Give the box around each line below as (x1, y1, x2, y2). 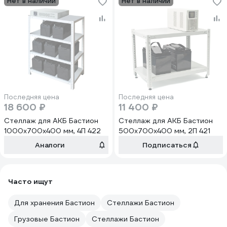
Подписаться (142, 140, 192, 149)
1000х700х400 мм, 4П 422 (4, 126, 101, 135)
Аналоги (34, 140, 65, 149)
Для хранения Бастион (14, 198, 95, 207)
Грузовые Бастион (14, 214, 80, 223)
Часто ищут (8, 177, 53, 186)
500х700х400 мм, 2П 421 (119, 126, 210, 135)
